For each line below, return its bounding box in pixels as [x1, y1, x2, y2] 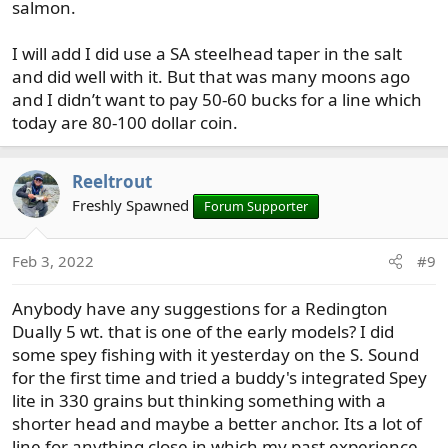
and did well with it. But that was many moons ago [12, 64, 410, 88]
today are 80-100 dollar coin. [12, 110, 238, 134]
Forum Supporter [204, 196, 308, 215]
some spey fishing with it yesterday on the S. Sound [12, 343, 419, 366]
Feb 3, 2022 [12, 251, 94, 271]
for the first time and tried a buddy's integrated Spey [12, 366, 427, 389]
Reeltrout [72, 169, 152, 193]
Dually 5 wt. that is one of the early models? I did [12, 320, 394, 343]
